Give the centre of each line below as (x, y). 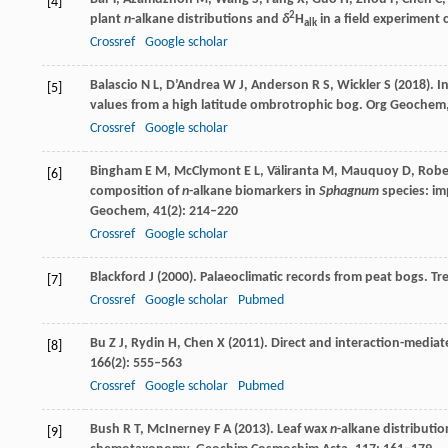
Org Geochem (404, 105)
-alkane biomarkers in (254, 191)
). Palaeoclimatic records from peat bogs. (308, 277)
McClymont (207, 171)
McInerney (179, 429)
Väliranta (293, 171)
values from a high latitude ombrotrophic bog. (226, 105)
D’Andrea (193, 85)
